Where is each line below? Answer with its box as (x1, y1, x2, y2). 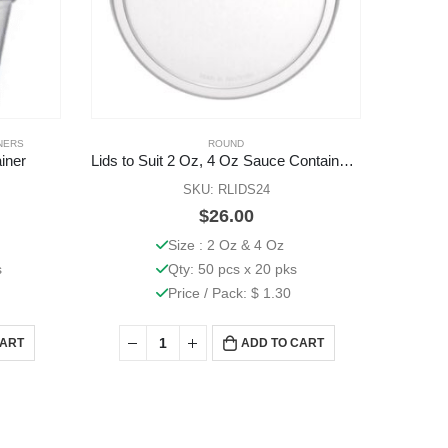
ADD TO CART (240, 336, 324, 351)
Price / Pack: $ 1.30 (167, 285, 291, 302)
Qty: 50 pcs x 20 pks (167, 261, 297, 278)
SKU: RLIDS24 (182, 182, 270, 198)
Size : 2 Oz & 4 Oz (167, 237, 284, 254)
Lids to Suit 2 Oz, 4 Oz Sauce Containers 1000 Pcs (339, 153, 354, 170)
